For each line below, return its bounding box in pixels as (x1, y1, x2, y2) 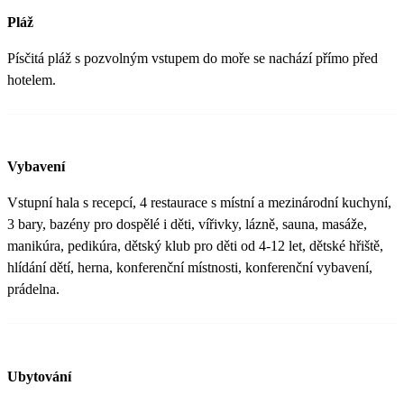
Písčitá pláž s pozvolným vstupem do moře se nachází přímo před (7, 50, 378, 67)
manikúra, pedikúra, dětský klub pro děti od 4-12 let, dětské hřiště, (7, 238, 383, 254)
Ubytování (7, 368, 71, 384)
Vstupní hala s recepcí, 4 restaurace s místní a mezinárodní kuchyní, (7, 195, 391, 211)
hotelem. (7, 72, 56, 88)
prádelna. (7, 281, 60, 298)
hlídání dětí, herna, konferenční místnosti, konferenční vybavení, (7, 260, 372, 276)
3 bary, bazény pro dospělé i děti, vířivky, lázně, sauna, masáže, (7, 216, 367, 233)
